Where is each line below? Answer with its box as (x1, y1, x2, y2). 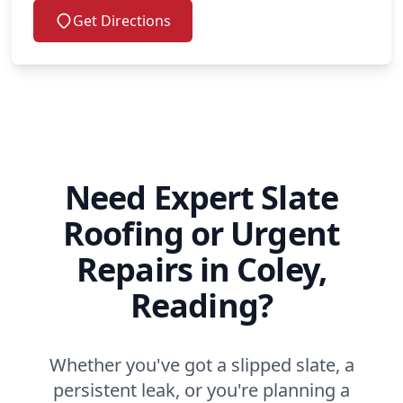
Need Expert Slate (65, 175, 338, 219)
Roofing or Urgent (63, 210, 340, 255)
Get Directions (73, 10, 171, 31)
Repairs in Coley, (76, 246, 327, 291)
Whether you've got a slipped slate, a (49, 352, 354, 377)
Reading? (130, 282, 273, 327)
